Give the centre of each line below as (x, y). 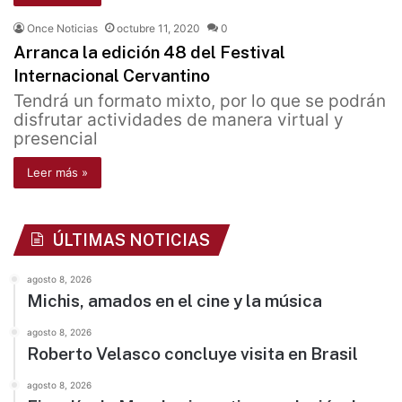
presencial (56, 139)
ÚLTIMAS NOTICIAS (131, 240)
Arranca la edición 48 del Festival (149, 52)
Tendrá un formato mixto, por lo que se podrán (200, 101)
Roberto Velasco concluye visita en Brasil (192, 354)
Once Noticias (62, 29)
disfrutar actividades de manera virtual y (179, 120)
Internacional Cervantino (112, 76)
